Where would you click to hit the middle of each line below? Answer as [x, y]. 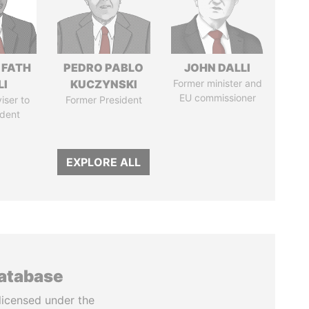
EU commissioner [217, 98]
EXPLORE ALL [104, 162]
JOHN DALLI [218, 68]
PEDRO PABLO [104, 68]
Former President [103, 100]
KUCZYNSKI [103, 84]
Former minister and [217, 83]
